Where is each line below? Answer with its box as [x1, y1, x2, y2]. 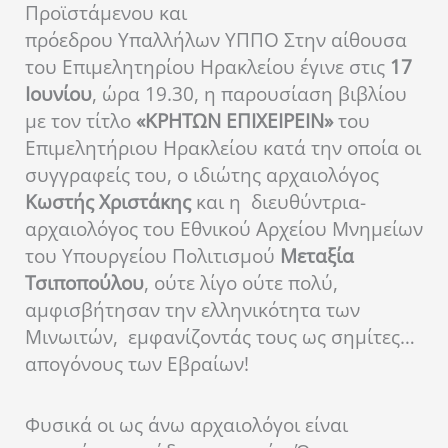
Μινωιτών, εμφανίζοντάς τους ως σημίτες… [25, 324, 415, 351]
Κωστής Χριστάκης [25, 189, 191, 216]
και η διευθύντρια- [191, 189, 366, 216]
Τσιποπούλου [25, 270, 144, 297]
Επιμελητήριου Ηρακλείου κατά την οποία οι [25, 135, 421, 162]
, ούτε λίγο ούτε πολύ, [144, 270, 338, 297]
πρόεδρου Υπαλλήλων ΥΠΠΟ [25, 27, 279, 54]
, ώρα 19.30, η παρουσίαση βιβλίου [92, 81, 407, 108]
